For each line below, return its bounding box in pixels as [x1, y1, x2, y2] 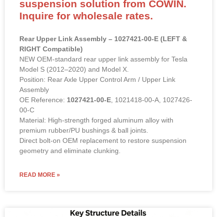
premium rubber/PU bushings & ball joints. [19, 126, 148, 134]
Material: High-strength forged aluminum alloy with [19, 116, 173, 124]
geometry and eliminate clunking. [19, 146, 121, 155]
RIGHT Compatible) [19, 45, 83, 53]
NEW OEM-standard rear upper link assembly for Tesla [19, 55, 187, 63]
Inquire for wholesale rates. [19, 10, 153, 21]
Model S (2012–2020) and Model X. [19, 65, 129, 73]
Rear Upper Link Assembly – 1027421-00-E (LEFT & [19, 34, 187, 43]
